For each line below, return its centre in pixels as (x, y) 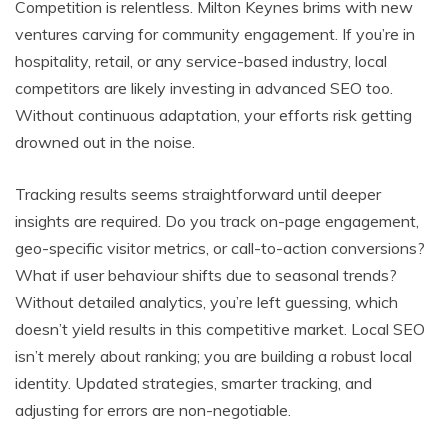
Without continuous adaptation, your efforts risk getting (213, 114)
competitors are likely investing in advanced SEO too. (204, 87)
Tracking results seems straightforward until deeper (198, 193)
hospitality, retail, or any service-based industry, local (201, 60)
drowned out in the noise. (105, 141)
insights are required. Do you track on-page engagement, (217, 220)
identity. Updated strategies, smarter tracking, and (193, 382)
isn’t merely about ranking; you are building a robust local (213, 355)
